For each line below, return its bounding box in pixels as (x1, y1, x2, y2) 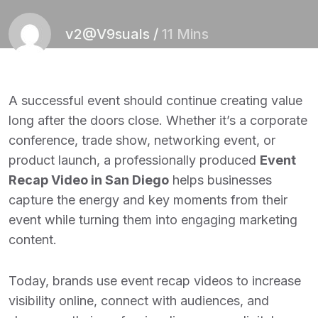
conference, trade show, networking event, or (9, 133, 275, 148)
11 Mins (162, 26, 209, 43)
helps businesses (169, 172, 272, 187)
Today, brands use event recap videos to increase (9, 273, 301, 288)
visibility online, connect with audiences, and (9, 293, 269, 308)
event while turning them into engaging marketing (9, 212, 297, 227)
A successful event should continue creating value (9, 93, 302, 108)
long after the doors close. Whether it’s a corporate (9, 113, 307, 128)
